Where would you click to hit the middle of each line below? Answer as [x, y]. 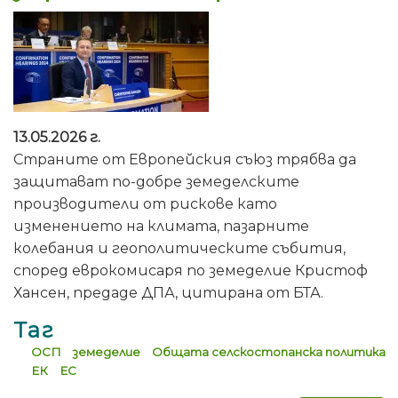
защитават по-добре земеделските [156, 181]
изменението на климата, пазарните [161, 226]
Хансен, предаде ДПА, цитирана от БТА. [168, 292]
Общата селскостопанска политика [268, 351]
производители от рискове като [145, 203]
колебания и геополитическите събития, [179, 248]
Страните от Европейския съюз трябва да [185, 159]
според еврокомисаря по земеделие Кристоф [191, 270]
